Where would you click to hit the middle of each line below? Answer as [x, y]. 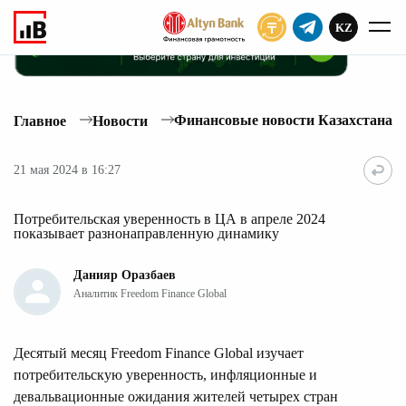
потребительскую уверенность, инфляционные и [165, 374]
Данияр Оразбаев [125, 275]
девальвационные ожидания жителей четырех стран [176, 396]
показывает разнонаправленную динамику [146, 233]
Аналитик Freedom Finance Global [150, 293]
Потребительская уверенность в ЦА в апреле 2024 [169, 218]
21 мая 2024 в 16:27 [67, 170]
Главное [40, 121]
